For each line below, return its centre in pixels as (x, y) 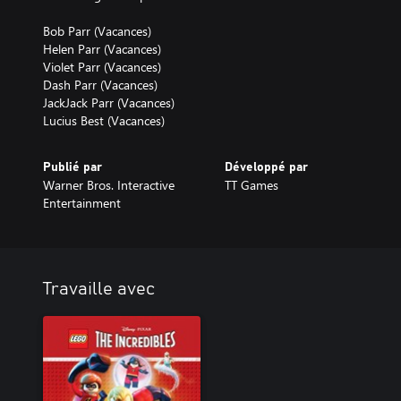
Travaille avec (99, 289)
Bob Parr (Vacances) (97, 31)
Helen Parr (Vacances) (102, 49)
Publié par (73, 167)
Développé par (266, 167)
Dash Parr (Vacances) (100, 85)
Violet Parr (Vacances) (102, 67)
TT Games (251, 185)
